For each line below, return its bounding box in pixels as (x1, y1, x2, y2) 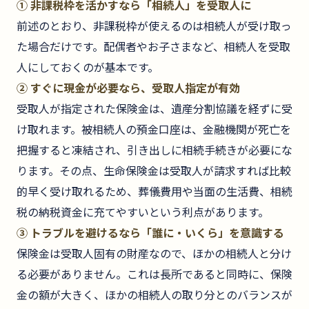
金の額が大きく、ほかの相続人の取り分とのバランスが (17, 286, 292, 303)
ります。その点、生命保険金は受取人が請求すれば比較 (17, 162, 291, 179)
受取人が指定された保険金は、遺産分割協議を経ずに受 (17, 100, 292, 117)
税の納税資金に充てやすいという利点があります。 (17, 203, 269, 221)
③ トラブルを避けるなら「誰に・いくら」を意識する (17, 224, 284, 241)
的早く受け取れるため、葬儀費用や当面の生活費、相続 (17, 183, 292, 200)
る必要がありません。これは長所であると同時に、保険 (17, 266, 292, 283)
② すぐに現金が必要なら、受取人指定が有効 (17, 79, 240, 97)
